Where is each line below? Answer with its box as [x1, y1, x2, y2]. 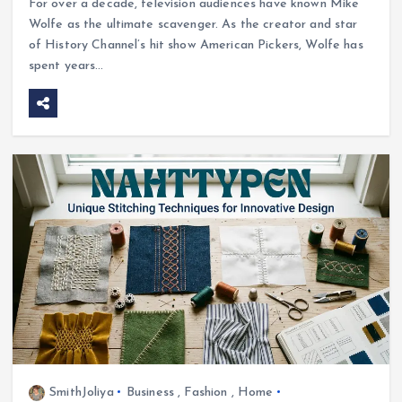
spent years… [28, 59, 104, 74]
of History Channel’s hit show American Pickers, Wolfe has [28, 39, 363, 53]
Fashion [184, 385, 228, 399]
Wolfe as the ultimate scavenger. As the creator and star [28, 18, 358, 32]
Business [126, 385, 175, 399]
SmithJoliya [49, 385, 114, 399]
